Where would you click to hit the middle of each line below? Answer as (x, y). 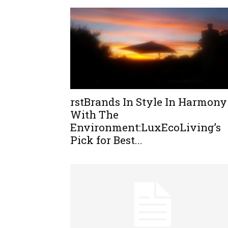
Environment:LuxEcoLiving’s (146, 127)
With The (94, 115)
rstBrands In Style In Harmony (149, 102)
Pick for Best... (106, 140)
